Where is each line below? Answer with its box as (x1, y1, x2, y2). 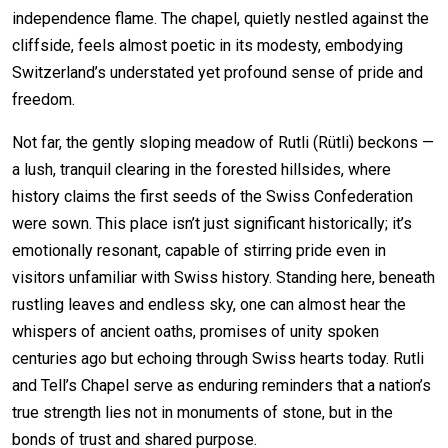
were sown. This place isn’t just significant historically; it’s (12, 213, 412, 233)
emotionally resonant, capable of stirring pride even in (12, 240, 386, 260)
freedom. (12, 89, 75, 109)
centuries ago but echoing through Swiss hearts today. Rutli (12, 348, 424, 368)
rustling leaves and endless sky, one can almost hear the (12, 294, 406, 314)
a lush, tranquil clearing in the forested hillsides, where (12, 159, 391, 179)
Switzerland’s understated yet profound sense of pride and (12, 62, 423, 82)
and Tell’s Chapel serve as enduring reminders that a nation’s (12, 375, 431, 395)
